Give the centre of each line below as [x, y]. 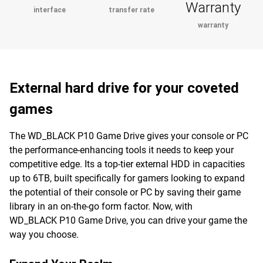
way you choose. [44, 235]
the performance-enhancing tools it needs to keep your [122, 150]
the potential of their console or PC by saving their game [125, 192]
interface [50, 10]
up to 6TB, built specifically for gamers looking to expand [127, 178]
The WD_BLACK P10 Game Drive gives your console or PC [129, 136]
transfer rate [131, 10]
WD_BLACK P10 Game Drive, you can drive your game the [128, 220]
